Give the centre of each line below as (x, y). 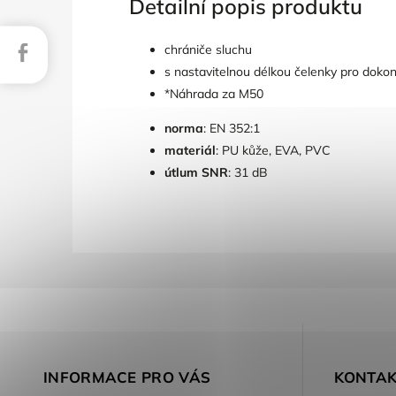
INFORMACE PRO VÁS (127, 377)
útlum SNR (197, 172)
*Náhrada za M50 (214, 93)
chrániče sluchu (209, 49)
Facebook (64, 47)
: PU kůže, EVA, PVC (274, 150)
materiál (190, 150)
